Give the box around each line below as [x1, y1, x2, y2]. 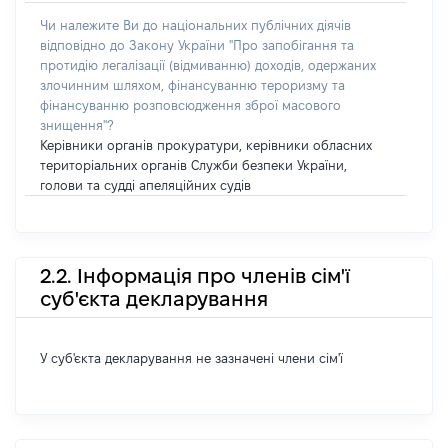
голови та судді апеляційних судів [40, 178, 251, 192]
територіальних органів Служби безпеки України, [40, 158, 347, 172]
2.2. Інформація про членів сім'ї [40, 264, 350, 287]
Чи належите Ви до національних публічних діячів [40, 18, 351, 32]
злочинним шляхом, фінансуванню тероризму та [40, 78, 345, 92]
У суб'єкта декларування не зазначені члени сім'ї [40, 351, 343, 365]
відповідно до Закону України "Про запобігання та [40, 38, 354, 52]
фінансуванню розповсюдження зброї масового [40, 98, 341, 112]
